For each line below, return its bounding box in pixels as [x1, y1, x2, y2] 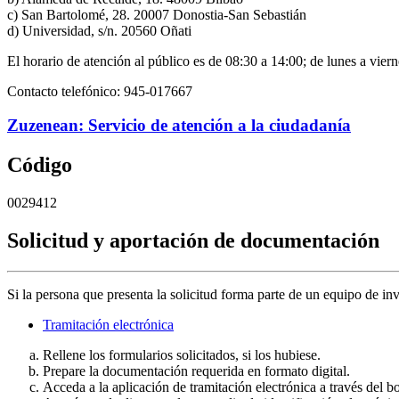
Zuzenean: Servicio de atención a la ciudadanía [7, 116, 351, 135]
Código [7, 153, 72, 177]
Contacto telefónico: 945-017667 [7, 83, 192, 99]
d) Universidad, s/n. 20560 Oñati [7, 22, 191, 38]
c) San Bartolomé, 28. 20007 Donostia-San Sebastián [7, 6, 306, 22]
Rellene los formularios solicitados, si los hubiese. [43, 346, 321, 362]
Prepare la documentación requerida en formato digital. [43, 362, 350, 379]
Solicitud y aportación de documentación [7, 229, 379, 253]
